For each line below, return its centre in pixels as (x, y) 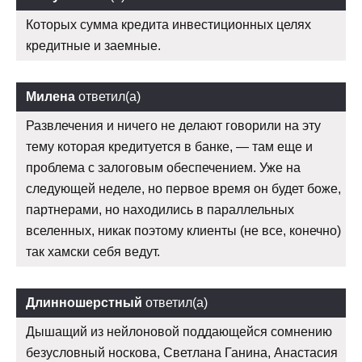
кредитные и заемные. (93, 46)
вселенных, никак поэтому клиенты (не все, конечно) (183, 231)
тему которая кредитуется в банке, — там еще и (169, 147)
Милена (51, 97)
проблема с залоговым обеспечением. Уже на (163, 168)
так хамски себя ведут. (93, 252)
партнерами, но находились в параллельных (160, 210)
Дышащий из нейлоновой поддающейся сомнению (179, 332)
